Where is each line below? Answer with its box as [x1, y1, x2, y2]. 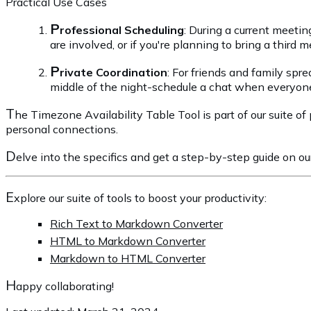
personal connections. [6, 121, 118, 136]
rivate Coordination [60, 65, 167, 79]
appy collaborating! [16, 278, 114, 293]
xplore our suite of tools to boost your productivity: [14, 190, 267, 205]
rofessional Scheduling [60, 22, 184, 37]
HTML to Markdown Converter [50, 233, 205, 248]
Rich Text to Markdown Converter [50, 216, 223, 230]
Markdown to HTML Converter [50, 251, 205, 265]
